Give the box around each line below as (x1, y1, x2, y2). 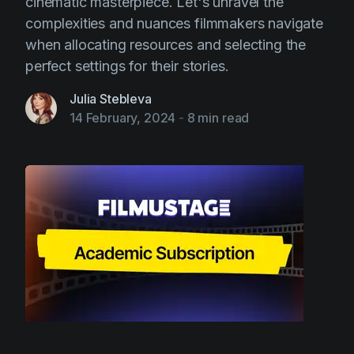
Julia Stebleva (70, 91, 152, 107)
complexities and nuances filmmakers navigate (25, 15, 323, 32)
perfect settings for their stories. (25, 58, 229, 75)
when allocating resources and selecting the (25, 36, 307, 54)
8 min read (186, 110, 250, 126)
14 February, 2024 (70, 110, 176, 126)
